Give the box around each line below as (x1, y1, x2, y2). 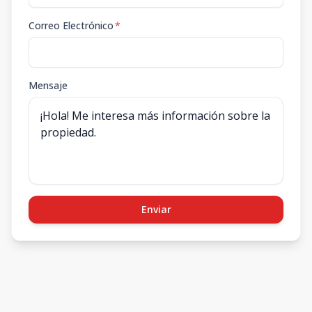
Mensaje (29, 79, 68, 92)
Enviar (141, 203, 171, 216)
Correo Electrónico (29, 19, 114, 32)
